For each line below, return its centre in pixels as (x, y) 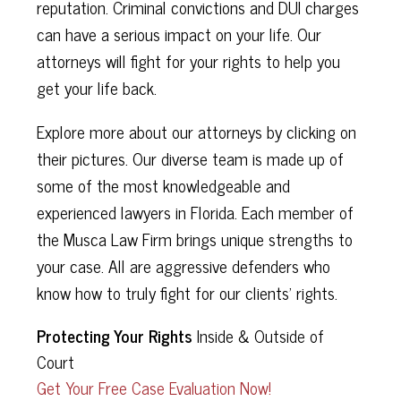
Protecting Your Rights (114, 335)
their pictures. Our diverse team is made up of (190, 158)
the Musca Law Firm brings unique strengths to (194, 238)
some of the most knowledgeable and (163, 184)
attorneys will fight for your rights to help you (188, 60)
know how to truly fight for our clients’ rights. (187, 292)
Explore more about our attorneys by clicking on (196, 131)
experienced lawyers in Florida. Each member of (195, 211)
